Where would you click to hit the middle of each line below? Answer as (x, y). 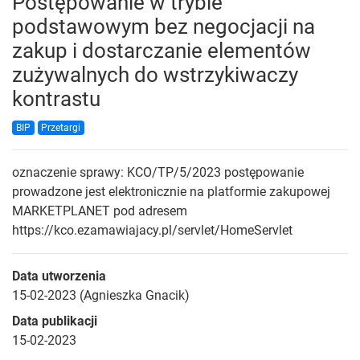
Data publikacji (55, 321)
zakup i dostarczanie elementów (162, 51)
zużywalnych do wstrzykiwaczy (155, 75)
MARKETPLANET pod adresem (100, 211)
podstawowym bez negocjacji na (164, 27)
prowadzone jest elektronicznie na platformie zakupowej (171, 192)
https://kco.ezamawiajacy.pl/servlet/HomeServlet (152, 231)
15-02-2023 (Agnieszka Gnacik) (101, 296)
